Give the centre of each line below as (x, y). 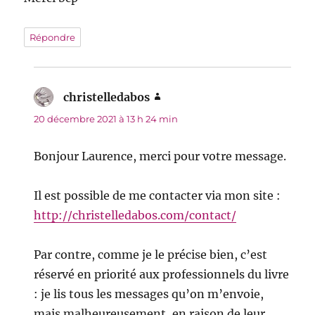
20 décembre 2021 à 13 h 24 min (106, 119)
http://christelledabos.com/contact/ (135, 216)
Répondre (53, 38)
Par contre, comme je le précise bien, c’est (151, 255)
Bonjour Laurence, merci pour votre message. (160, 156)
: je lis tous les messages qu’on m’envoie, (149, 294)
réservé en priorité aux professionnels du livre (162, 275)
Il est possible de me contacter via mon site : (157, 196)
